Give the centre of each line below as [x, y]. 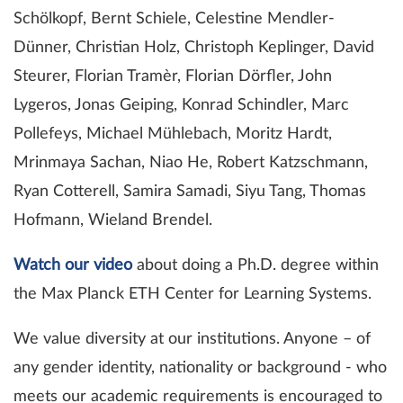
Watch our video [73, 265]
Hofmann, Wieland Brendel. [113, 220]
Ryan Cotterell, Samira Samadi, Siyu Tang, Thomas [190, 191]
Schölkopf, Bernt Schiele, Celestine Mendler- [174, 18]
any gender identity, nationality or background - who [200, 367]
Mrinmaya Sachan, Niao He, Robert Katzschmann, [191, 162]
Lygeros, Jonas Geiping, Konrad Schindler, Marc [181, 105]
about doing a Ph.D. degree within [255, 265]
